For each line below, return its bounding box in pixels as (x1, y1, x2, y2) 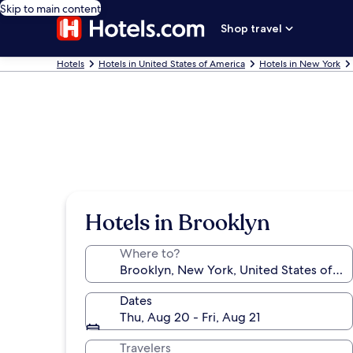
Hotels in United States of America (98, 58, 245, 70)
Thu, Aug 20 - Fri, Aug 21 (120, 309, 260, 325)
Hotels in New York (259, 58, 340, 70)
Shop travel (221, 21, 283, 35)
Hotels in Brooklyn (85, 208, 270, 238)
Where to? (120, 245, 180, 262)
